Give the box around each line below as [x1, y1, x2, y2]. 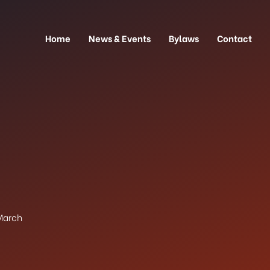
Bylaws [168, 31, 199, 45]
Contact [216, 31, 252, 45]
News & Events [88, 31, 151, 45]
